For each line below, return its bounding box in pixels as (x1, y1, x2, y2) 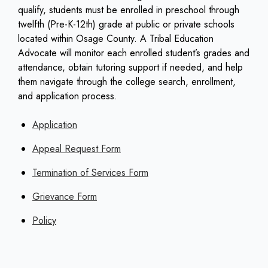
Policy (32, 214, 56, 228)
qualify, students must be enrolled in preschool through (18, 3, 239, 17)
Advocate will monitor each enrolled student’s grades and (18, 46, 249, 60)
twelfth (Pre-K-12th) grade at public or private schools (18, 17, 234, 32)
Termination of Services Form (32, 166, 148, 180)
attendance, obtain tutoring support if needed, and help (18, 60, 243, 75)
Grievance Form (32, 190, 97, 204)
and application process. (18, 89, 117, 103)
